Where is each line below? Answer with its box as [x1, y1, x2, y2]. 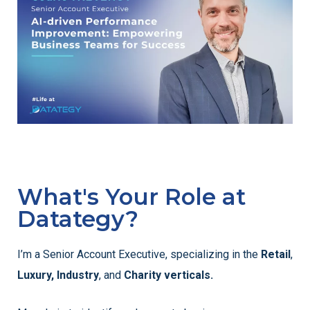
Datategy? [17, 205, 138, 232]
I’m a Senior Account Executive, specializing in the [17, 247, 261, 261]
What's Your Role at [17, 183, 246, 210]
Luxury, [17, 268, 54, 282]
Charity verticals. [121, 268, 213, 282]
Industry [57, 268, 99, 282]
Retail [261, 247, 291, 261]
